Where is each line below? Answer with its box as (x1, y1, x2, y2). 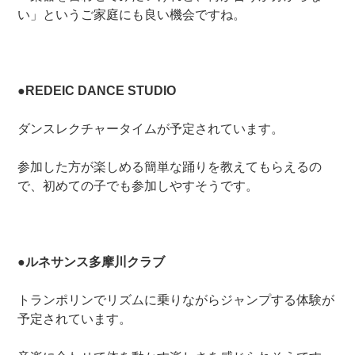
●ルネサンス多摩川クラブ (17, 255, 166, 269)
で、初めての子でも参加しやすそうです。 (17, 179, 259, 193)
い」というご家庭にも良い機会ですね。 (17, 8, 246, 22)
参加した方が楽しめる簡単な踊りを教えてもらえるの (17, 160, 323, 174)
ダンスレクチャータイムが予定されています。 (17, 122, 284, 136)
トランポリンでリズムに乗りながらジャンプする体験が (17, 293, 335, 307)
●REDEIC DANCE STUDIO (17, 84, 177, 98)
